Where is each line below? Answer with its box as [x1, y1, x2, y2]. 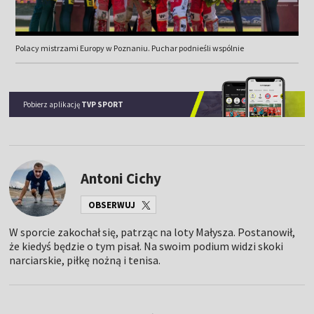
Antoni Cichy [81, 168, 162, 188]
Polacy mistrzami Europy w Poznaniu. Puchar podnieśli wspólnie [15, 43, 244, 54]
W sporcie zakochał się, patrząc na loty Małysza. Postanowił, [9, 225, 296, 240]
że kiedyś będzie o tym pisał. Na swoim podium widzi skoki [9, 239, 284, 254]
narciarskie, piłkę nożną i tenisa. [9, 253, 161, 268]
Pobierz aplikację [23, 100, 82, 110]
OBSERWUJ [88, 198, 136, 211]
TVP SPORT [81, 100, 124, 110]
